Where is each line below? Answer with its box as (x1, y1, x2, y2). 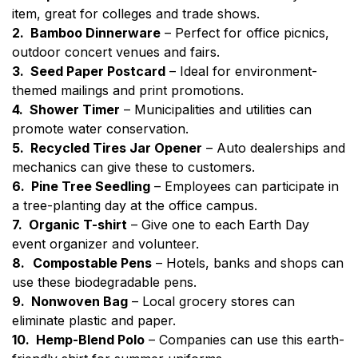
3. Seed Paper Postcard (12, 62, 165, 79)
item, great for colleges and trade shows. (12, 5, 264, 22)
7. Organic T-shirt (12, 216, 127, 233)
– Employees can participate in (150, 177, 339, 194)
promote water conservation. (12, 120, 189, 137)
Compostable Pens (33, 254, 152, 271)
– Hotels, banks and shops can (152, 254, 344, 271)
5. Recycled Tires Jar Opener (12, 139, 202, 156)
